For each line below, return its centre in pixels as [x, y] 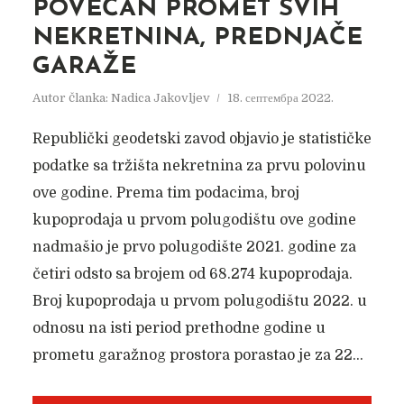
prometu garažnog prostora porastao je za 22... [197, 355]
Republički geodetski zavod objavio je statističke [202, 139]
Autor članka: [71, 98]
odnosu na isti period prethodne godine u [179, 328]
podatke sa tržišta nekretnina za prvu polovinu [199, 166]
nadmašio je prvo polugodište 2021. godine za [194, 247]
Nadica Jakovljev [160, 98]
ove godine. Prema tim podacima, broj [165, 193]
